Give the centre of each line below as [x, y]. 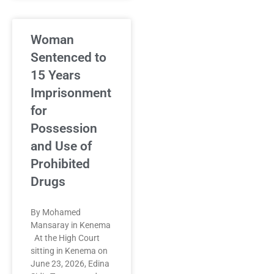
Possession [64, 128]
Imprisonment [71, 93]
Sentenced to [68, 57]
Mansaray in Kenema [71, 225]
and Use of [61, 146]
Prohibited [60, 164]
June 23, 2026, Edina [70, 264]
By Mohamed [56, 212]
